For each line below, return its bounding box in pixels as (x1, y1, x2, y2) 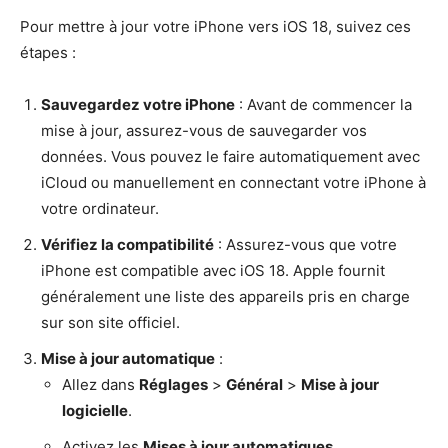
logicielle (62, 401, 128, 421)
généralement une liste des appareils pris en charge (41, 287, 410, 307)
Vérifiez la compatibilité (41, 235, 214, 255)
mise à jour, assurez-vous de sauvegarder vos (41, 121, 367, 141)
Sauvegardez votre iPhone (41, 95, 235, 115)
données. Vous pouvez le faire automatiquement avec (41, 147, 420, 167)
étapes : (20, 43, 76, 63)
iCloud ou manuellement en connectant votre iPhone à (41, 173, 426, 193)
